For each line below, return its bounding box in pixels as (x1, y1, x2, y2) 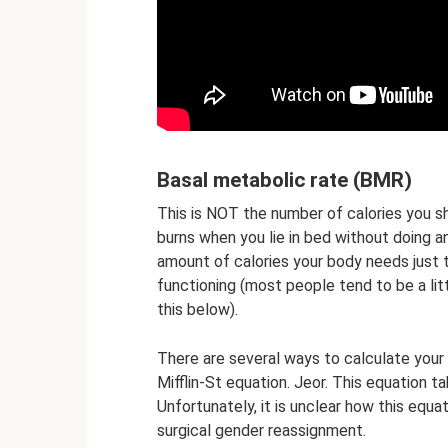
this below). (157, 299, 238, 319)
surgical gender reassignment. (157, 420, 366, 440)
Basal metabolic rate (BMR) (157, 168, 412, 193)
